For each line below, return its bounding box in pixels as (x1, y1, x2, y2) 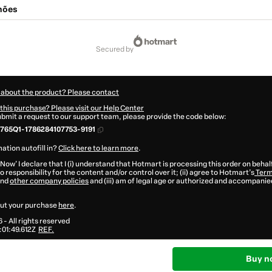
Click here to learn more (58, 144, 138, 153)
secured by (100, 45, 134, 54)
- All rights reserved (2, 217, 70, 226)
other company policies (10, 177, 89, 186)
